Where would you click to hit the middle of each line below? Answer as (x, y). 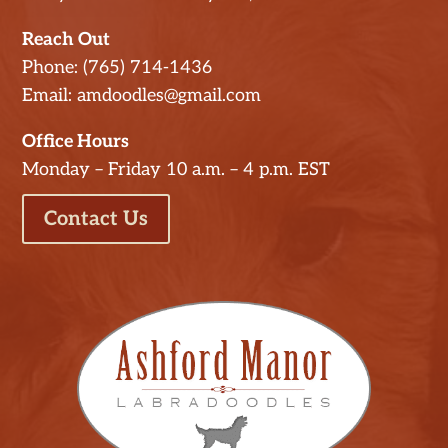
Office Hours (76, 142)
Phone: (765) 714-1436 (117, 68)
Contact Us (96, 219)
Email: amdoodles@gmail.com (142, 96)
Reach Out (66, 40)
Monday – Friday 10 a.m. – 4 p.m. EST (176, 170)
